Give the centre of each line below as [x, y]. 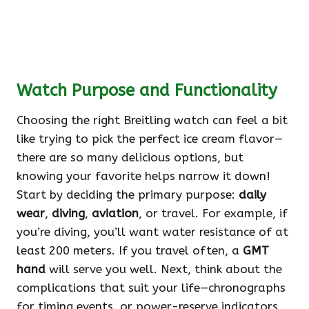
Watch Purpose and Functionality [147, 91]
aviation [115, 213]
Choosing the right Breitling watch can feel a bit [152, 120]
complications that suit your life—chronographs [151, 288]
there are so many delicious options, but [130, 158]
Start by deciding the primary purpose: [128, 195]
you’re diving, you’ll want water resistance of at [152, 232]
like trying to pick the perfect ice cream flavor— [150, 139]
